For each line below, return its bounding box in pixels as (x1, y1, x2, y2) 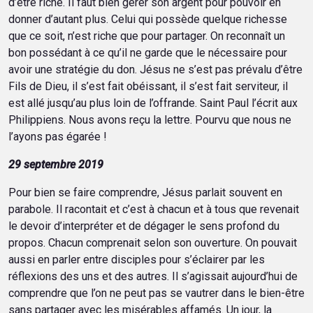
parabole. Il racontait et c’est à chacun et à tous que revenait (8, 203, 299, 216)
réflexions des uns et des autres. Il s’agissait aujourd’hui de (8, 270, 298, 283)
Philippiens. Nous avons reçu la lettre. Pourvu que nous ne (8, 113, 291, 126)
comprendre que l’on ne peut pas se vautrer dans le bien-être (8, 286, 305, 300)
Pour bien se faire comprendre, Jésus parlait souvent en (8, 186, 282, 199)
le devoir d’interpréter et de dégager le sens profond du (8, 219, 279, 233)
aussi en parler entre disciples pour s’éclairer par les (8, 253, 265, 266)
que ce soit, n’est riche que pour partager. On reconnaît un (8, 29, 285, 43)
